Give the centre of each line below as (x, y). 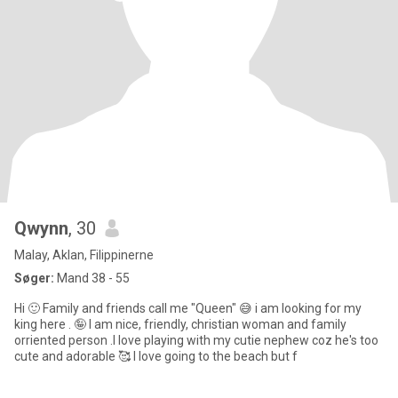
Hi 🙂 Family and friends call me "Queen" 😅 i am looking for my (28, 308)
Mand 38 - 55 (92, 278)
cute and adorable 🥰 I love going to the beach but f (156, 356)
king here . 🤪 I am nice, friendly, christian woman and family (180, 324)
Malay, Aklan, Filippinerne (84, 255)
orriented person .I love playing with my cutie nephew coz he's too (196, 340)
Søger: (34, 278)
